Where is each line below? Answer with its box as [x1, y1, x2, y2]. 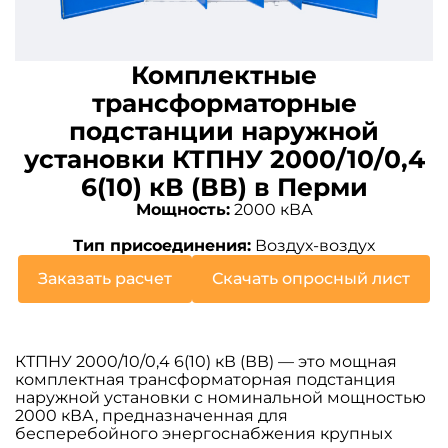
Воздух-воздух [251, 236, 375, 256]
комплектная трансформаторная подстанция [15, 370, 396, 390]
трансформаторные [91, 88, 357, 119]
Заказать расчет [38, 269, 172, 289]
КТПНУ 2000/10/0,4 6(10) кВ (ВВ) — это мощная [15, 352, 397, 372]
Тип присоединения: [73, 236, 251, 256]
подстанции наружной [69, 116, 379, 147]
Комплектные [131, 60, 317, 91]
